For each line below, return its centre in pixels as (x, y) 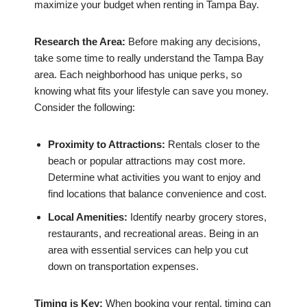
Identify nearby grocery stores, (197, 217)
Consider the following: (85, 108)
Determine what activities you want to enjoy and (154, 177)
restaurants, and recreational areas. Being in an (153, 234)
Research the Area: (80, 42)
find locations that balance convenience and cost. (157, 194)
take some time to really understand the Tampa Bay (149, 58)
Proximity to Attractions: (107, 145)
